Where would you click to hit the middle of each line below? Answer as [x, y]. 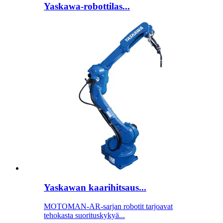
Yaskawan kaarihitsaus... [95, 187]
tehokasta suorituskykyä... [84, 216]
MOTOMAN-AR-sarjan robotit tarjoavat [108, 207]
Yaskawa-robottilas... [87, 6]
